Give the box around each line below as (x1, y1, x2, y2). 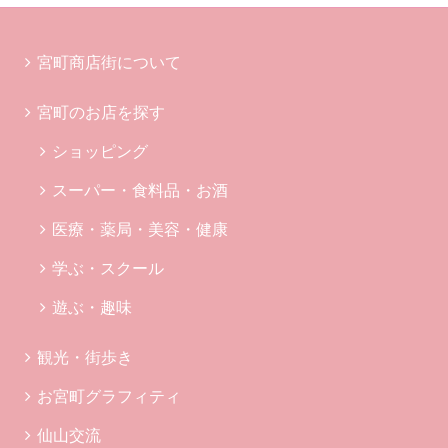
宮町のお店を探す (37, 104, 165, 122)
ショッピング (52, 143, 148, 161)
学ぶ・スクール (52, 260, 164, 278)
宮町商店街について (37, 54, 181, 72)
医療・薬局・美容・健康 (52, 221, 228, 239)
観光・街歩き (37, 349, 133, 367)
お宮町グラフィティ (37, 388, 181, 406)
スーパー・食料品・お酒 (52, 182, 228, 200)
